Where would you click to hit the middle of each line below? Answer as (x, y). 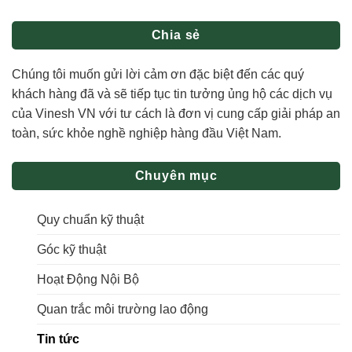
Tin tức (58, 339)
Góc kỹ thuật (71, 249)
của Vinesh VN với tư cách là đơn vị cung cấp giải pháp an (176, 113)
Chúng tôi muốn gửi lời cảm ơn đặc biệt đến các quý (158, 74)
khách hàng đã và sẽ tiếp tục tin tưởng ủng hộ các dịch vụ (172, 93)
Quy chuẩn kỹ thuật (90, 219)
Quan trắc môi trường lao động (123, 309)
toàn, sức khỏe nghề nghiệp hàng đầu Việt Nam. (147, 133)
